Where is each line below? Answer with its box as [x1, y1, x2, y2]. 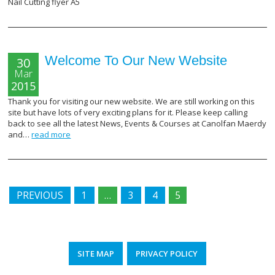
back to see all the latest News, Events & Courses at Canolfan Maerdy [8, 117, 267, 129]
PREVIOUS [17, 188, 64, 203]
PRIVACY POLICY [135, 248, 198, 260]
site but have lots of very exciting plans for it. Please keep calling [8, 106, 248, 118]
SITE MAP [77, 248, 114, 260]
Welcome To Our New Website [45, 52, 228, 68]
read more [31, 128, 71, 140]
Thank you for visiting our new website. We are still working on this [8, 95, 255, 107]
